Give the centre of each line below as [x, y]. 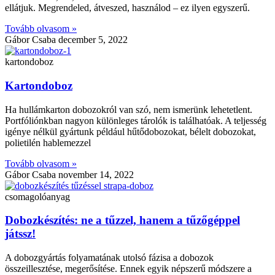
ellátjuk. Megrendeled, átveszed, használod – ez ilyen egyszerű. [127, 8]
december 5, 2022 [93, 40]
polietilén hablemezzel [48, 142]
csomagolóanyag [37, 196]
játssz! [20, 234]
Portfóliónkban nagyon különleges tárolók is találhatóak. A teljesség [136, 120]
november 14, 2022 [96, 174]
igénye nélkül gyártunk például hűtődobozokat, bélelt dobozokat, [130, 131]
